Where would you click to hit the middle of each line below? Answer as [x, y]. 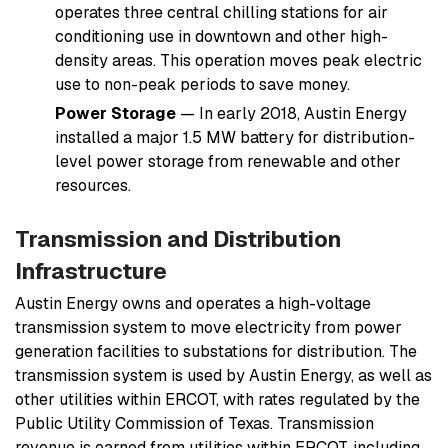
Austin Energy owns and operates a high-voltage [193, 304]
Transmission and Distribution [178, 239]
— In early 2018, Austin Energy [293, 114]
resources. [93, 186]
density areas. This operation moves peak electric [238, 61]
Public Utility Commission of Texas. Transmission [194, 424]
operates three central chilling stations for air [221, 13]
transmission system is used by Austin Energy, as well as [223, 376]
